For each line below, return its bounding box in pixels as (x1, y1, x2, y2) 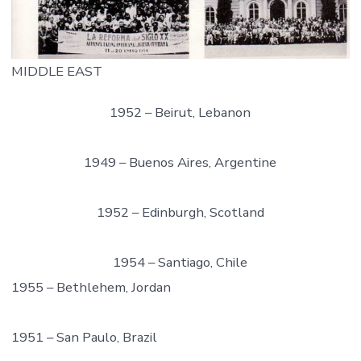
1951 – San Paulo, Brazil (10, 327, 157, 346)
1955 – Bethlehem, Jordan (10, 277, 171, 297)
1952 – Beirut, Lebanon (110, 102, 251, 122)
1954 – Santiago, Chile (113, 252, 248, 272)
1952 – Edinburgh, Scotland (96, 202, 264, 222)
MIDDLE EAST (10, 61, 102, 81)
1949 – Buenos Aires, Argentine (84, 152, 277, 172)
